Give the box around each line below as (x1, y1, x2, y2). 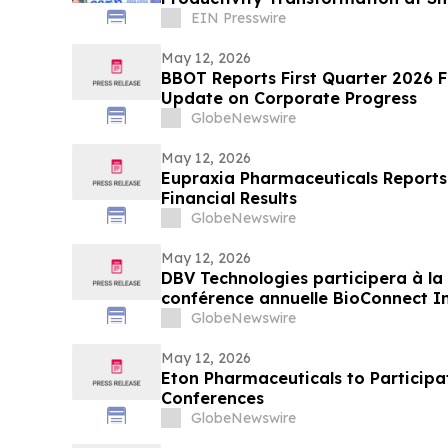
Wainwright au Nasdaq (160, 308, 351, 329)
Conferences (160, 388, 264, 409)
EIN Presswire (190, 9, 286, 28)
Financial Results (160, 188, 297, 209)
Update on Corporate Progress (160, 88, 417, 109)
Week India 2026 (160, 8, 303, 29)
